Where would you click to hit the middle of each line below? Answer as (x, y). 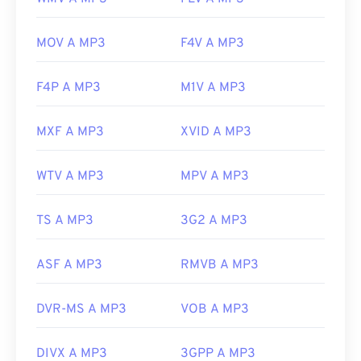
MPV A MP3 (215, 177)
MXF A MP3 (70, 133)
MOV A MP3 (71, 44)
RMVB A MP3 (220, 266)
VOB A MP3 (215, 310)
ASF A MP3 (69, 266)
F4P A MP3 (68, 88)
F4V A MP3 (212, 44)
